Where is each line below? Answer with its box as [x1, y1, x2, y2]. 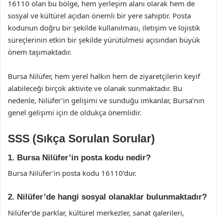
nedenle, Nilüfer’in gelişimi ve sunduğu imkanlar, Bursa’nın [8, 95, 204, 105]
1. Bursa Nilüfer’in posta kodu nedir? [8, 153, 151, 162]
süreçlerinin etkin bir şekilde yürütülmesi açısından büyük [8, 35, 200, 45]
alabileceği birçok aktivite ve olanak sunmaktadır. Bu [8, 83, 182, 93]
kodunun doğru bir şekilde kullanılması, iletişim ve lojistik [8, 23, 200, 32]
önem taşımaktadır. [8, 47, 72, 57]
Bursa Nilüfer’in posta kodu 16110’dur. [8, 168, 137, 178]
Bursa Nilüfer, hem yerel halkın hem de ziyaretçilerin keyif [8, 71, 200, 81]
